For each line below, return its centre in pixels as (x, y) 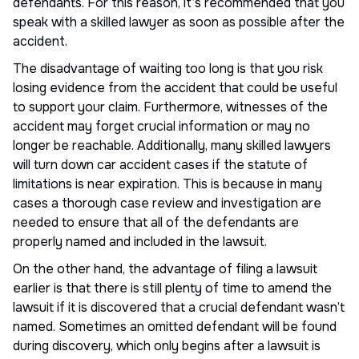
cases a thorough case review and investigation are (167, 203)
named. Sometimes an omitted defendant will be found (175, 326)
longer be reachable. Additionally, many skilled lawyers (172, 145)
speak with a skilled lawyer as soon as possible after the (179, 22)
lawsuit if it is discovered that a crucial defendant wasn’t (179, 307)
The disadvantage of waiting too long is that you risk (168, 68)
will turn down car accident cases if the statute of (160, 164)
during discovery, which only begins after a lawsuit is (167, 345)
